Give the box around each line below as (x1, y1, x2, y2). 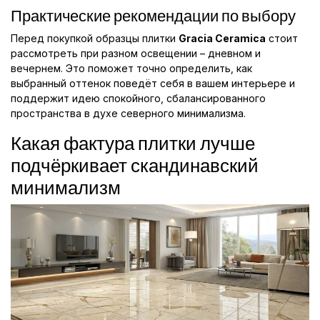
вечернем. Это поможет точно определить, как (11, 62, 252, 75)
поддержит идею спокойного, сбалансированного (11, 92, 266, 105)
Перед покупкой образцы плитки (11, 32, 179, 45)
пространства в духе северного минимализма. (11, 107, 246, 120)
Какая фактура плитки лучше (11, 131, 255, 156)
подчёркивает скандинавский (11, 154, 259, 178)
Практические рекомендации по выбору (11, 6, 296, 26)
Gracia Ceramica (179, 32, 266, 45)
